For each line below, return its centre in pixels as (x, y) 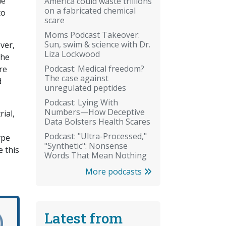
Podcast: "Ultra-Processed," (96, 136)
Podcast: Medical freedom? (94, 68)
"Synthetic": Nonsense (86, 146)
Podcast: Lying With (81, 102)
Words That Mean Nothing (96, 155)
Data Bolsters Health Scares (97, 121)
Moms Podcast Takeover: (92, 35)
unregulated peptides (85, 88)
